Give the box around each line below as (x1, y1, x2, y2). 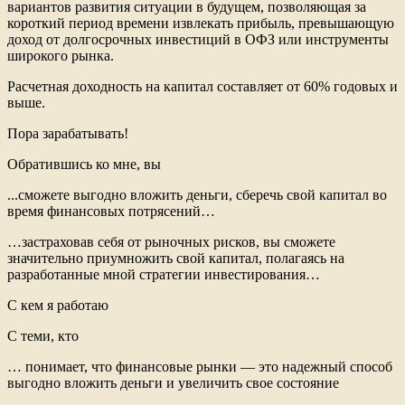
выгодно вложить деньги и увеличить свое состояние (7, 374, 339, 391)
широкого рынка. (7, 47, 114, 63)
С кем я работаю (7, 297, 108, 313)
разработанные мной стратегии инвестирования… (7, 266, 320, 282)
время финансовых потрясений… (7, 202, 215, 219)
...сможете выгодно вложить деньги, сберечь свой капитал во (7, 186, 387, 202)
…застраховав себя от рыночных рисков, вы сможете (7, 233, 335, 250)
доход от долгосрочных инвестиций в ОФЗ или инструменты (7, 31, 389, 47)
